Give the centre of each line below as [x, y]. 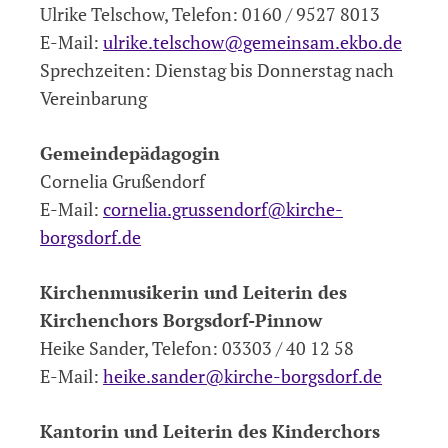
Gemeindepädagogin [130, 152]
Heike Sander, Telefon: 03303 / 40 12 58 [197, 347]
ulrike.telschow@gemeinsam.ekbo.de [252, 41]
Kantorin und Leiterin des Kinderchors [210, 430]
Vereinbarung [93, 97]
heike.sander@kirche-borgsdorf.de [242, 375]
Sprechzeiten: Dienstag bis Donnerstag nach [217, 69]
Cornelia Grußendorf [122, 180]
